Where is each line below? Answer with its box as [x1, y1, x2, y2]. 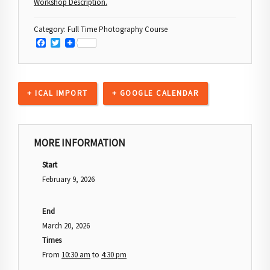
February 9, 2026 [42, 174, 95, 184]
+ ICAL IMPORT [27, 87, 88, 98]
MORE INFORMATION [34, 136, 125, 149]
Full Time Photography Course [67, 24, 168, 34]
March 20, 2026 [42, 220, 90, 231]
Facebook [46, 37, 78, 48]
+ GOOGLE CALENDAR [111, 87, 199, 98]
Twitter [60, 37, 83, 48]
